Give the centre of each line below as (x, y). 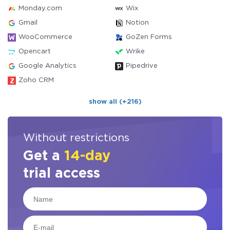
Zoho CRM (36, 80)
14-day (87, 156)
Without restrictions (76, 138)
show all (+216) (115, 102)
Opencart (35, 52)
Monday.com (40, 8)
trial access (62, 174)
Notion (137, 23)
